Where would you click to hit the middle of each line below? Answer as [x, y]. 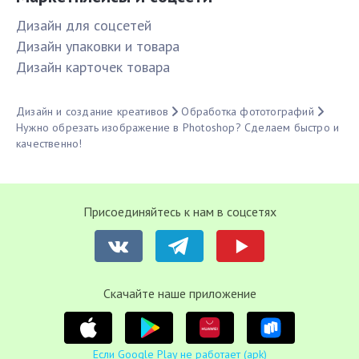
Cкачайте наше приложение [179, 294]
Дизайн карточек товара [93, 67]
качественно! [49, 144]
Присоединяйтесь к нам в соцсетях [179, 212]
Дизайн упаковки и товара [98, 46]
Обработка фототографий [248, 112]
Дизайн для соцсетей [84, 26]
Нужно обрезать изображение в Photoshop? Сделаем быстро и [178, 128]
